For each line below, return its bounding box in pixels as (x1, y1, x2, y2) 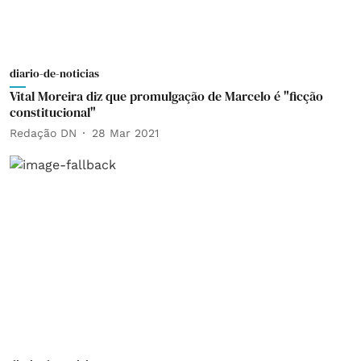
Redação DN (10, 126, 77, 139)
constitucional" (10, 103, 96, 121)
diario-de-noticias (10, 65, 99, 81)
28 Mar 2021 (92, 126, 159, 139)
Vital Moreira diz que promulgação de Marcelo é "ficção (10, 87, 323, 105)
